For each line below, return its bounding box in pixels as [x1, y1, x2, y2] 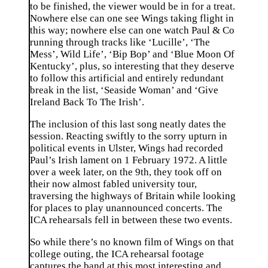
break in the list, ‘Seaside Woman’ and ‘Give [30, 84, 218, 96]
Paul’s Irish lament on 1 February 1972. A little [30, 154, 227, 166]
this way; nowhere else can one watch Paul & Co [30, 25, 234, 36]
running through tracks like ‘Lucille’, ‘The [30, 36, 210, 48]
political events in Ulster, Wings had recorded [30, 142, 223, 154]
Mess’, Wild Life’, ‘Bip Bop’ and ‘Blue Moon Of [30, 48, 234, 60]
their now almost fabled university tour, [30, 178, 197, 190]
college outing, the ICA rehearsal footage [30, 248, 204, 260]
